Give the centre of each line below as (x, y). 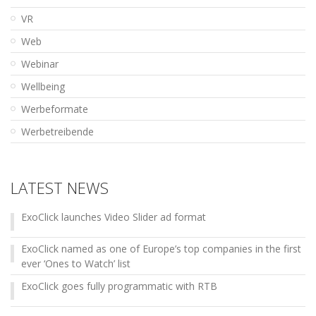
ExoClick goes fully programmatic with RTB (119, 286)
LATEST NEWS (60, 187)
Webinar (40, 63)
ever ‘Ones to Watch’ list (76, 263)
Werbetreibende (57, 131)
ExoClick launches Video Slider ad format (114, 217)
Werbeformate (55, 109)
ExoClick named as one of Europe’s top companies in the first (161, 248)
